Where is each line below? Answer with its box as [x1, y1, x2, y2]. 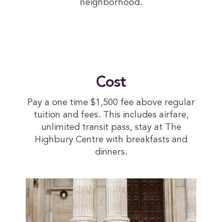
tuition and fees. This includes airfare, [33, 111, 189, 120]
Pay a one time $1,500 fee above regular [27, 98, 195, 108]
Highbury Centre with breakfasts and [35, 135, 187, 145]
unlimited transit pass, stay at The [41, 123, 181, 132]
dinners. [95, 148, 127, 157]
